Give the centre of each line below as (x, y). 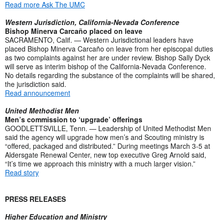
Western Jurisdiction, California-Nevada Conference (92, 22)
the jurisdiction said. (36, 84)
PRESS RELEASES (35, 199)
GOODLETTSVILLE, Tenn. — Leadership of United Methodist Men (108, 128)
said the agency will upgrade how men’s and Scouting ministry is (105, 137)
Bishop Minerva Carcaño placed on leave (74, 31)
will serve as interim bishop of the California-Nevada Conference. (106, 66)
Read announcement (38, 93)
